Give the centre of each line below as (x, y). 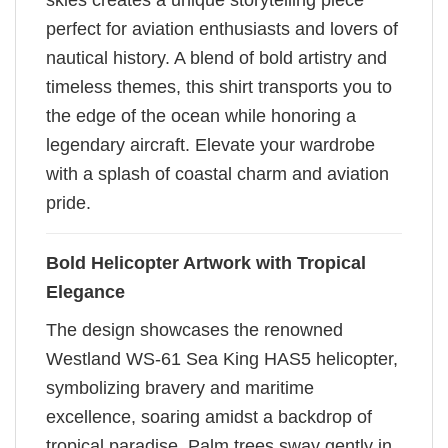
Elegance (85, 292)
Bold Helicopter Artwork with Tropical (206, 263)
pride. (68, 203)
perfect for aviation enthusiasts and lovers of (222, 29)
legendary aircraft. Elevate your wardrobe (210, 145)
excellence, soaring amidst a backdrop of (209, 417)
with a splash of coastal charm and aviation (217, 174)
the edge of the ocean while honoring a (201, 116)
